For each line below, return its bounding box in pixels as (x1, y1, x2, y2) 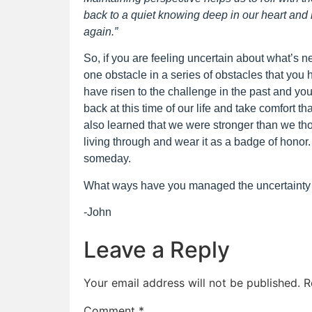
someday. (84, 153, 131, 165)
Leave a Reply (84, 235, 230, 263)
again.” (84, 26, 118, 38)
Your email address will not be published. (84, 275, 300, 290)
